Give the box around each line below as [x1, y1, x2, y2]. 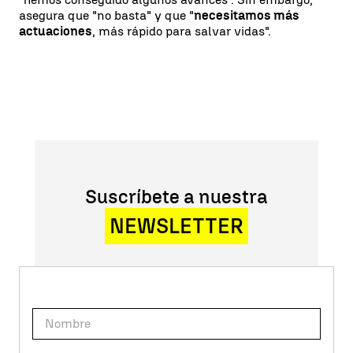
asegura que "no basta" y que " [19, 8, 194, 23]
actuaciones [19, 24, 92, 39]
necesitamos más [194, 8, 299, 23]
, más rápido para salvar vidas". [92, 24, 271, 39]
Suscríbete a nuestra [85, 185, 268, 208]
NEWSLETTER [110, 214, 243, 239]
